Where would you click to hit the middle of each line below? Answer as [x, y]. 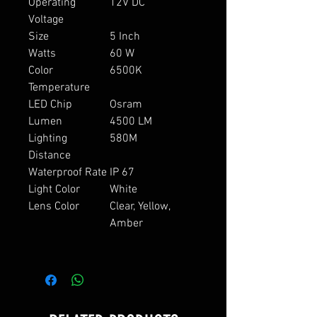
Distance [50, 155]
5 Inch [125, 36]
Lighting [48, 138]
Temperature [59, 87]
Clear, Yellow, [140, 206]
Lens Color [54, 206]
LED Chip [50, 104]
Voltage [46, 19]
